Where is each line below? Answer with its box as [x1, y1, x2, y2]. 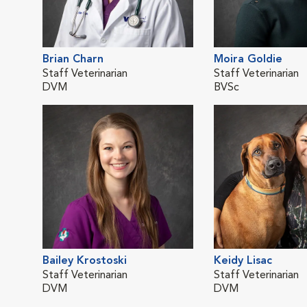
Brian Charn [42, 54, 103, 65]
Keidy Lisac [214, 256, 272, 267]
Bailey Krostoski [42, 256, 127, 267]
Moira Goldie [214, 54, 282, 65]
